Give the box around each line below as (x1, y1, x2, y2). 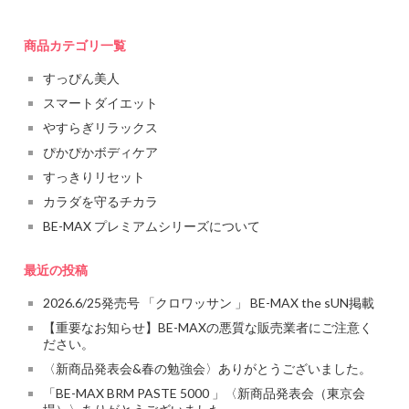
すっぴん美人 (43, 70, 121, 87)
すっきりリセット (43, 169, 146, 185)
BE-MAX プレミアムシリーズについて (43, 218, 261, 235)
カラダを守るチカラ (43, 194, 159, 210)
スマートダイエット (43, 95, 159, 111)
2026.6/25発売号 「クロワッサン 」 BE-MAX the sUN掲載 (43, 295, 375, 311)
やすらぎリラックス (43, 120, 159, 136)
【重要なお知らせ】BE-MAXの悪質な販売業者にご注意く (43, 320, 373, 336)
